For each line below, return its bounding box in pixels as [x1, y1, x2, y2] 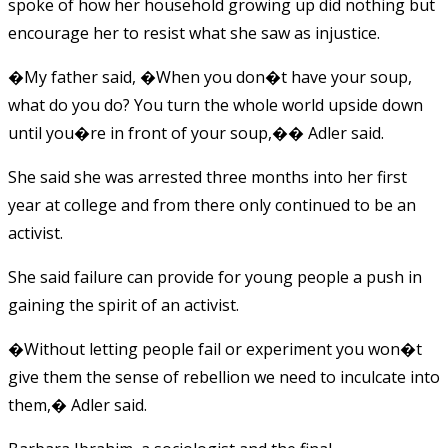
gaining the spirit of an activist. [8, 293, 239, 316]
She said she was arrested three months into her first [8, 165, 407, 188]
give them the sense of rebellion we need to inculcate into [8, 365, 440, 388]
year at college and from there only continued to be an [8, 193, 416, 216]
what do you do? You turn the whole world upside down [8, 93, 423, 116]
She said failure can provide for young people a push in [8, 265, 422, 288]
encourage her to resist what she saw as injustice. [8, 21, 380, 44]
